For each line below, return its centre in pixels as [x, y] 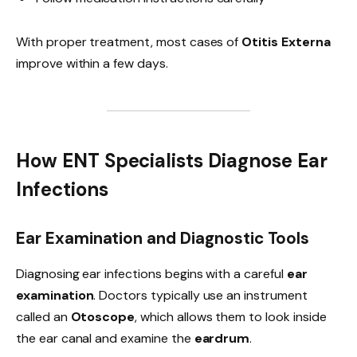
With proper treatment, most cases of [129, 41]
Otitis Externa [286, 41]
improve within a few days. [92, 63]
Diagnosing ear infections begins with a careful [151, 273]
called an [43, 316]
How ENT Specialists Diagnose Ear [172, 161]
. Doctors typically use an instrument [200, 295]
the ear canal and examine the [105, 338]
